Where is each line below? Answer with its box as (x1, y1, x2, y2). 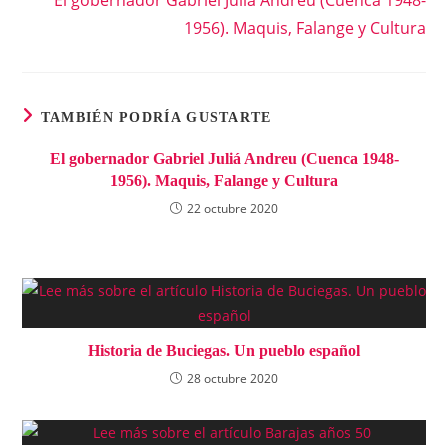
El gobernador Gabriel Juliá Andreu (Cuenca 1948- (49, 149, 399, 167)
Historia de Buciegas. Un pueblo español (88, 341, 360, 359)
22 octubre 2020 (187, 199, 278, 217)
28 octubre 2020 (187, 369, 278, 387)
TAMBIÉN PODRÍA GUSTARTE (40, 109, 272, 125)
